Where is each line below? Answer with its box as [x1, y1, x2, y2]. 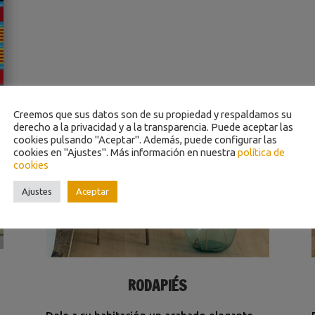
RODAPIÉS [127, 275, 187, 297]
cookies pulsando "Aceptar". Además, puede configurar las [13, 133, 277, 146]
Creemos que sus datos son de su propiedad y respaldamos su [13, 108, 292, 120]
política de [238, 146, 285, 158]
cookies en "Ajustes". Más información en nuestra [13, 146, 238, 158]
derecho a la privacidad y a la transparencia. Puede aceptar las [13, 120, 293, 133]
